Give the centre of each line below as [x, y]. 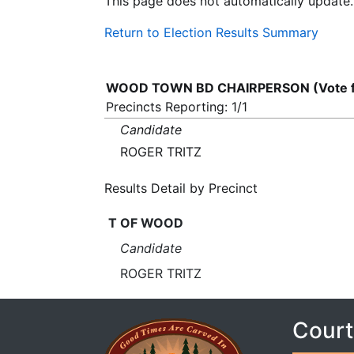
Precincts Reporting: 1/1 [177, 107]
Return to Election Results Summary [211, 32]
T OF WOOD [145, 223]
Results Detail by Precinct [181, 188]
